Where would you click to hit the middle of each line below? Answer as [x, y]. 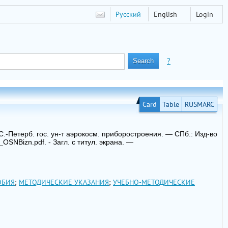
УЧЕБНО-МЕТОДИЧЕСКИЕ [154, 182]
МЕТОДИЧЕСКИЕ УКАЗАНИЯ [64, 182]
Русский [128, 14]
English [165, 14]
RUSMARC [199, 104]
